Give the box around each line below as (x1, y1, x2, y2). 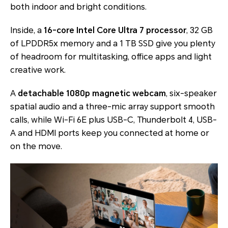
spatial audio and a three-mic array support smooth (10, 102, 215, 112)
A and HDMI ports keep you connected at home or (10, 128, 209, 138)
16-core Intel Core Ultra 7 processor (44, 25, 186, 36)
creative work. (10, 65, 66, 75)
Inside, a (10, 25, 44, 36)
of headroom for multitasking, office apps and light (10, 52, 212, 62)
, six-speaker (166, 89, 217, 99)
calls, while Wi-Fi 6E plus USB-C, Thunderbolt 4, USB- (10, 115, 217, 125)
